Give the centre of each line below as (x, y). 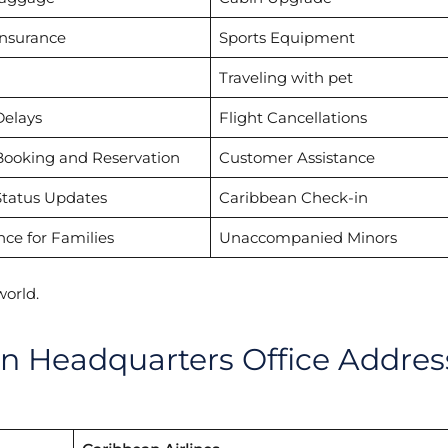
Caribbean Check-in (293, 198)
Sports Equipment (286, 38)
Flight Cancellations (292, 118)
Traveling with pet (285, 78)
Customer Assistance (296, 158)
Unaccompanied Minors (307, 238)
